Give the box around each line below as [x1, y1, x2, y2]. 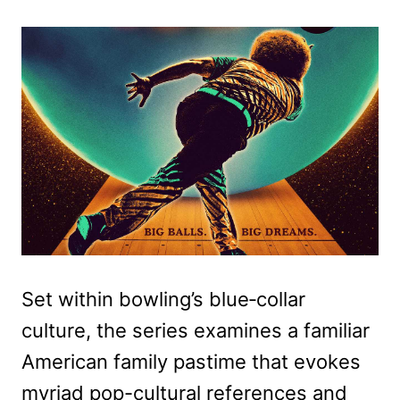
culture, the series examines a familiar [21, 319, 370, 343]
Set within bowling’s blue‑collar [21, 287, 305, 312]
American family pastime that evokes [21, 350, 361, 374]
